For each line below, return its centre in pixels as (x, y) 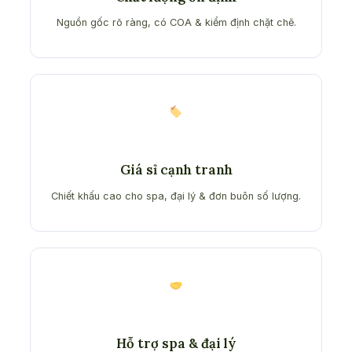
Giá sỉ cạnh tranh (176, 170)
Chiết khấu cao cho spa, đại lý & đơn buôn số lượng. (176, 196)
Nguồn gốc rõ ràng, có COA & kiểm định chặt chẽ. (176, 23)
